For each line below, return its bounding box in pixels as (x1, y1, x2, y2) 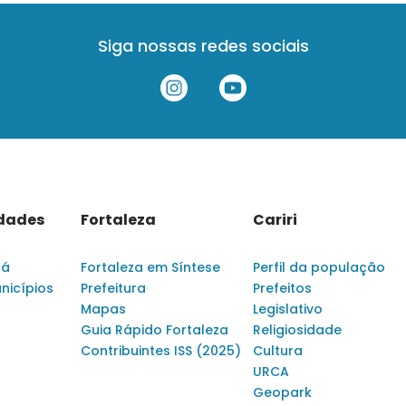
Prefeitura (81, 279, 146, 297)
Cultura (253, 342, 303, 360)
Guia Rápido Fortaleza (81, 321, 228, 339)
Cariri (253, 209, 297, 230)
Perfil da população (253, 258, 385, 276)
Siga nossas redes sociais (97, 34, 309, 57)
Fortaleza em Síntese (81, 258, 220, 276)
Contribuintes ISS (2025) (81, 342, 241, 360)
